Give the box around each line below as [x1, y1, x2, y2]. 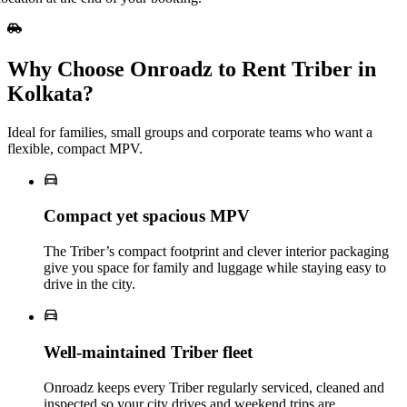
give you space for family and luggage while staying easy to [44, 260, 386, 276]
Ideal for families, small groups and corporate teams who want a [7, 124, 372, 140]
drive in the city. [44, 276, 135, 293]
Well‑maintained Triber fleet [44, 342, 253, 362]
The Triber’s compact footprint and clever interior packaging [44, 243, 389, 260]
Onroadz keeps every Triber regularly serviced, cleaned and [44, 379, 384, 395]
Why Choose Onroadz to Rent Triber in [7, 56, 376, 81]
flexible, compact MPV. [7, 140, 143, 156]
